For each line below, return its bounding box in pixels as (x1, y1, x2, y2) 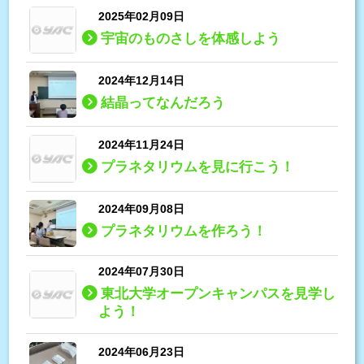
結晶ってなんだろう (101, 94, 226, 110)
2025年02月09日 (98, 9, 185, 23)
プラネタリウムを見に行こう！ (101, 159, 295, 175)
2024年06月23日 (98, 344, 185, 358)
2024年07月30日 (98, 264, 185, 278)
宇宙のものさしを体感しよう (101, 30, 281, 46)
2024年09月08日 (98, 202, 185, 216)
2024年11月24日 (98, 138, 185, 152)
